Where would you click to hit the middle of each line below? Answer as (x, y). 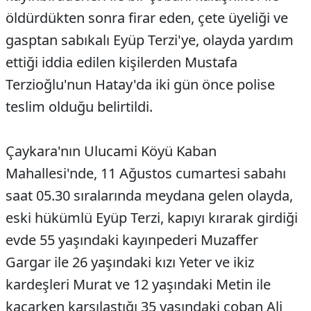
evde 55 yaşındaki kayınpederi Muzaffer (132, 240)
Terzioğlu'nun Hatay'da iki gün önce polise (140, 85)
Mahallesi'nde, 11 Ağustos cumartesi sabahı (146, 174)
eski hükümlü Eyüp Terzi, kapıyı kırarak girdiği (152, 218)
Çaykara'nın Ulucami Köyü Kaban (111, 151)
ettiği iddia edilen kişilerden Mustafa (121, 62)
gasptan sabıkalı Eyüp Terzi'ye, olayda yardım (150, 40)
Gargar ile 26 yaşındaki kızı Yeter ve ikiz (130, 262)
